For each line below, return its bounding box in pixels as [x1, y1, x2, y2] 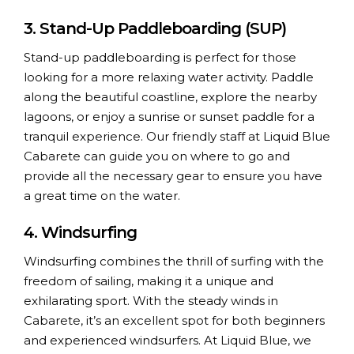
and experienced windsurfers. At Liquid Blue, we [24, 333, 311, 348]
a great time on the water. [24, 188, 180, 204]
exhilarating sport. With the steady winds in [24, 293, 278, 309]
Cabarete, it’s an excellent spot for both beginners [24, 313, 325, 329]
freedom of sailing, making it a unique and [24, 273, 273, 289]
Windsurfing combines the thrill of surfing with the [24, 254, 324, 269]
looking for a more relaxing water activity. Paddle [24, 70, 314, 85]
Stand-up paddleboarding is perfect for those [24, 50, 296, 66]
